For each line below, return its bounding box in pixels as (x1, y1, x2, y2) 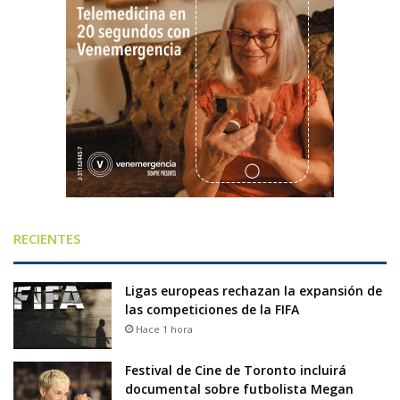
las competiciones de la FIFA (125, 301, 299, 319)
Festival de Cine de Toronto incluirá (125, 362, 346, 379)
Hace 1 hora (136, 322, 193, 337)
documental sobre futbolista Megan (125, 380, 354, 398)
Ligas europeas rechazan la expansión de (125, 282, 382, 300)
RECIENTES (13, 229, 80, 248)
